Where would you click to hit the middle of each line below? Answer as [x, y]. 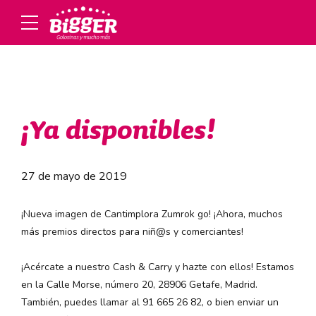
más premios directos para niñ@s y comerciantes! [132, 232]
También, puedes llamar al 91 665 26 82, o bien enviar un [150, 303]
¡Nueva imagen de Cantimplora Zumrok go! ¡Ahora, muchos [152, 214]
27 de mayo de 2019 [74, 177]
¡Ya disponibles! [118, 132]
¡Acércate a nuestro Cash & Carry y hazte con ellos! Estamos [158, 267]
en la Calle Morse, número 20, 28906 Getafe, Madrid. [139, 285]
